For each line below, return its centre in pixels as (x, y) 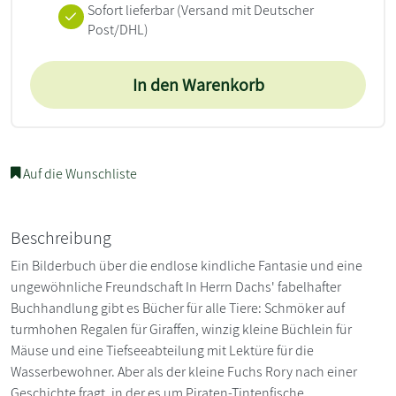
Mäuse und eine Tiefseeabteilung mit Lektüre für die (162, 351)
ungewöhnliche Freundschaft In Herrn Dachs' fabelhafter (176, 287)
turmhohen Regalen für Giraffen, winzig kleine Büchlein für (181, 330)
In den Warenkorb (198, 85)
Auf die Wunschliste (79, 174)
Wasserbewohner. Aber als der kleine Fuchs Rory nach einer (184, 372)
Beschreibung (61, 238)
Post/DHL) (118, 30)
